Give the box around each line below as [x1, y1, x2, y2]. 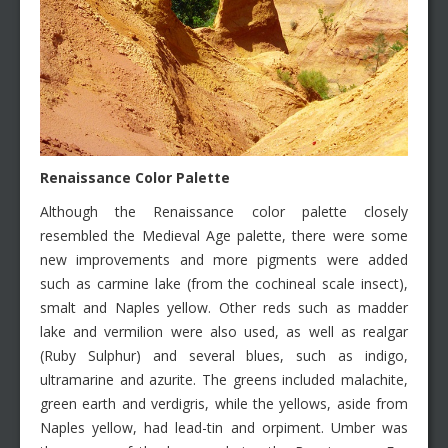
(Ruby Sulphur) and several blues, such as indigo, [40, 346, 408, 366]
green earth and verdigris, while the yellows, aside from [40, 394, 408, 414]
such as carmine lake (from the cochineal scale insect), [40, 274, 408, 294]
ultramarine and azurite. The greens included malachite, [40, 370, 408, 390]
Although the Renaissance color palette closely [40, 202, 408, 222]
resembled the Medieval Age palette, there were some [40, 226, 408, 246]
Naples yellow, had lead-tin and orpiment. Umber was [40, 418, 408, 438]
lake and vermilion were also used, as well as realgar [40, 322, 408, 342]
